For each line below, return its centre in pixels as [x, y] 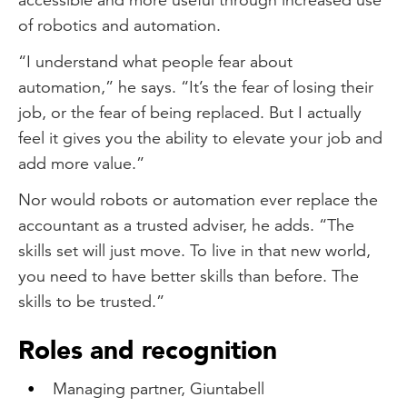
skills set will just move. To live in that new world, [194, 250]
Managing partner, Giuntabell [159, 388]
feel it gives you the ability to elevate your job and [200, 137]
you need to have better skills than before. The [189, 275]
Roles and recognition [148, 350]
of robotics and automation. [119, 25]
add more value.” [81, 163]
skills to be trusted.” [91, 301]
